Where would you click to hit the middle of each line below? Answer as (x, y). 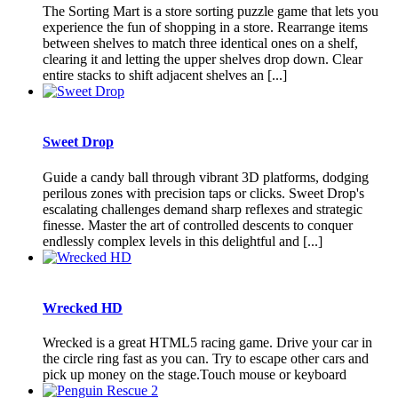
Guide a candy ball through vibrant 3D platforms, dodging (206, 177)
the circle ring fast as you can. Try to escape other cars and (206, 359)
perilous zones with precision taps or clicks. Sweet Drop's (203, 193)
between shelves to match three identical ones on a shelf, (200, 44)
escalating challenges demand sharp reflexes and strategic (203, 209)
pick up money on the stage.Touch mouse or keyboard (195, 375)
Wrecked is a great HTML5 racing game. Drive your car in (207, 343)
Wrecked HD (83, 307)
